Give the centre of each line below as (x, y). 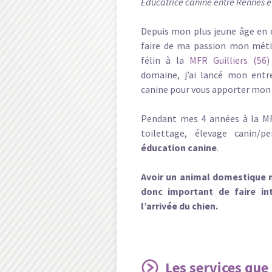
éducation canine (179, 148)
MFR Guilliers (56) (229, 60)
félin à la (165, 60)
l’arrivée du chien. (179, 206)
